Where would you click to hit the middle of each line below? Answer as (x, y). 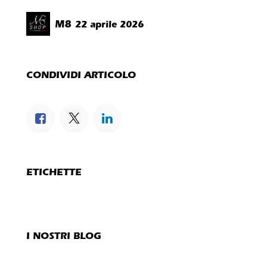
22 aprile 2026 (109, 24)
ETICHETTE (54, 172)
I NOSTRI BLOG (63, 236)
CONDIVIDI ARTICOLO (81, 75)
